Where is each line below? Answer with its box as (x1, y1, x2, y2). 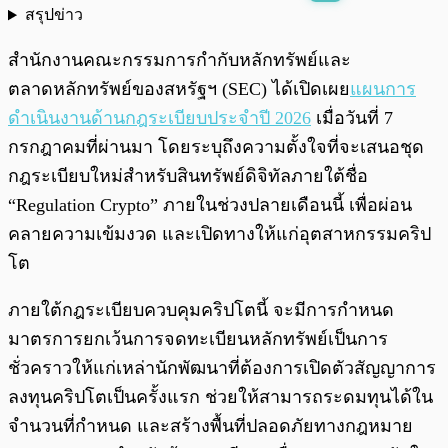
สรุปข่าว (24, 6, 83, 24)
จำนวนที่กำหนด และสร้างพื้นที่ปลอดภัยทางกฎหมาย (8, 416, 413, 437)
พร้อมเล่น (58, 19, 104, 32)
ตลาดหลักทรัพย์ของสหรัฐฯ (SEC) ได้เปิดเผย (8, 79, 350, 100)
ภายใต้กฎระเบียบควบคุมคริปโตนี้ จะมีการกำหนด (8, 300, 394, 321)
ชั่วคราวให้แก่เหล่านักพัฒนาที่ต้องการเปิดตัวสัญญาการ (8, 358, 436, 379)
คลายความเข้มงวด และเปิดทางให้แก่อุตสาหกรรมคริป (8, 224, 431, 245)
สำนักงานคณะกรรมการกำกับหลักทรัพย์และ (8, 50, 351, 71)
